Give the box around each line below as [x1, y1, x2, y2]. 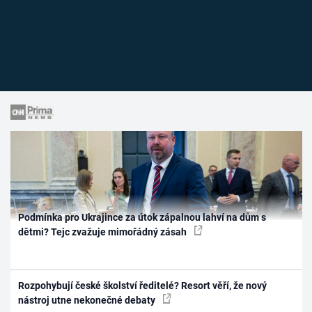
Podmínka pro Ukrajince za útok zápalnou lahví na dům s [18, 212, 267, 224]
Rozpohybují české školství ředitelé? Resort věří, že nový [18, 279, 267, 291]
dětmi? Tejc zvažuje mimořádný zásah [18, 226, 189, 238]
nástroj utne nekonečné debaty [18, 294, 158, 306]
